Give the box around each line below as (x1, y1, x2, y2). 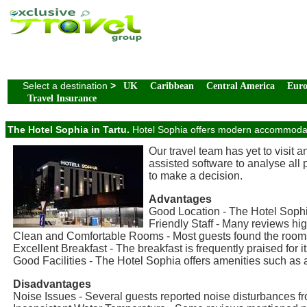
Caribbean (150, 81, 194, 91)
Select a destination (23, 80, 110, 91)
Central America (206, 81, 275, 91)
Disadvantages (13, 278, 91, 290)
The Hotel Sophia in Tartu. (8, 124, 130, 135)
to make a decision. (149, 170, 243, 182)
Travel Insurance (27, 93, 97, 103)
